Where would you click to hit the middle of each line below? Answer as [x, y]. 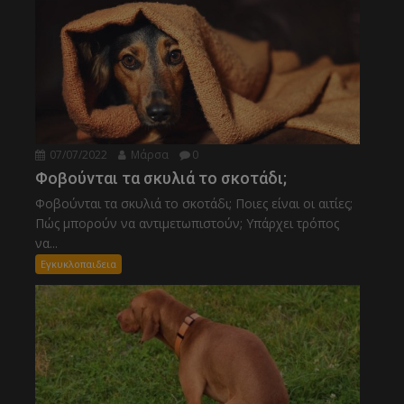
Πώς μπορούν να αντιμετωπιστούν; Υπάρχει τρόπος [188, 224]
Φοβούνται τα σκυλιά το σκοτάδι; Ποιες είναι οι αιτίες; [194, 204]
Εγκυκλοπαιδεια [79, 264]
